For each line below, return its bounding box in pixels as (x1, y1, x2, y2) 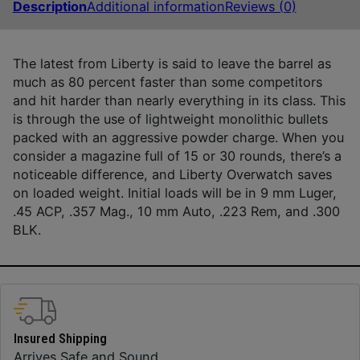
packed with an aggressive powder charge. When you (12, 129, 344, 146)
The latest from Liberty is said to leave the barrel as (12, 55, 331, 72)
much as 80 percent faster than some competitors (12, 74, 322, 91)
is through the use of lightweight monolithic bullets (12, 111, 328, 128)
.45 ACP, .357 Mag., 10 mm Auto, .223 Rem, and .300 (12, 203, 340, 220)
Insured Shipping (13, 330, 107, 346)
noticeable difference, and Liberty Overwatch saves (12, 166, 332, 183)
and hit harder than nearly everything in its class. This (12, 92, 346, 109)
